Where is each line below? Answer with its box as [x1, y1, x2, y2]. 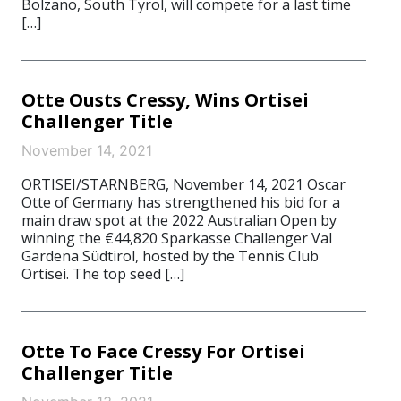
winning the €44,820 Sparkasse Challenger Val [21, 228, 332, 248]
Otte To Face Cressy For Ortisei [21, 339, 305, 363]
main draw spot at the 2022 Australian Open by [21, 210, 337, 230]
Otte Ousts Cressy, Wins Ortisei [21, 88, 309, 112]
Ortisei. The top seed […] [21, 264, 184, 284]
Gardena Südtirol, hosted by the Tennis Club [21, 246, 319, 266]
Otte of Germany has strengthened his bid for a [21, 192, 340, 212]
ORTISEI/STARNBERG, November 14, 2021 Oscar [21, 175, 346, 194]
